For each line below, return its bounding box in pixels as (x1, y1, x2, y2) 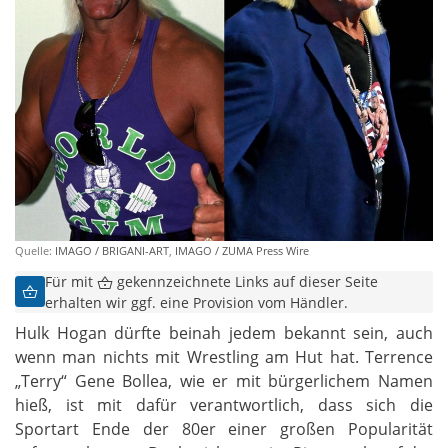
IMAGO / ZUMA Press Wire (175, 242, 309, 258)
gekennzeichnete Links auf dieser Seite (113, 271, 379, 291)
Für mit (45, 271, 98, 291)
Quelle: (15, 242, 55, 258)
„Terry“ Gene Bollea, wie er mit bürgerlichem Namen (15, 369, 433, 392)
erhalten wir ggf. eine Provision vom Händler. (45, 292, 349, 312)
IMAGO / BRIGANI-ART (55, 242, 169, 258)
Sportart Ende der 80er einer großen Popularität (15, 417, 433, 440)
